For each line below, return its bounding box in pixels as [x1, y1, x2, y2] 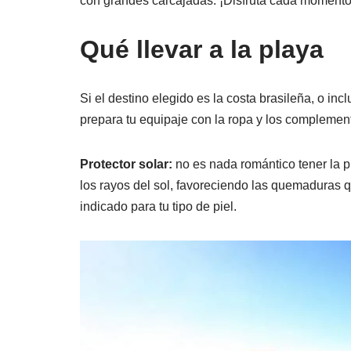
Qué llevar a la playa [80, 35, 324, 64]
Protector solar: [80, 157, 172, 172]
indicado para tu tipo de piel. [80, 200, 237, 214]
